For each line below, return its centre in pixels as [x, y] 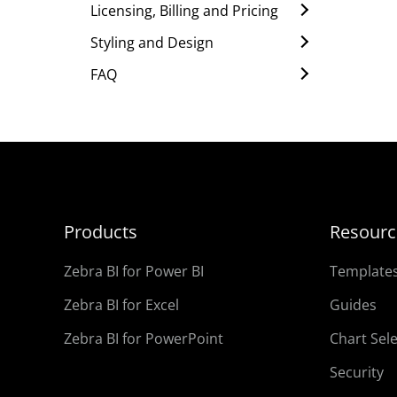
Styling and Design [152, 43]
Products [101, 232]
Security [357, 373]
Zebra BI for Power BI [134, 272]
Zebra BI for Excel [121, 305]
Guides [353, 305]
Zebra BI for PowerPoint [144, 339]
